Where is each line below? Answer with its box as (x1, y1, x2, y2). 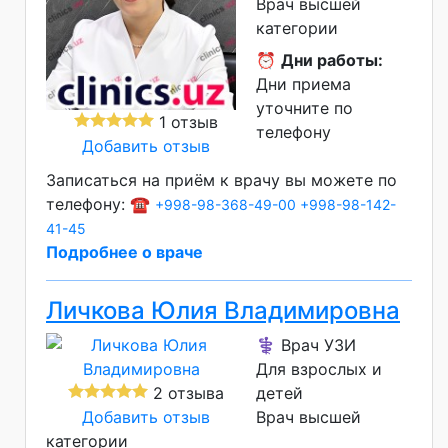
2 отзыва (148, 382, 224, 403)
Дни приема (256, 73, 351, 94)
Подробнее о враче (46, 241, 203, 262)
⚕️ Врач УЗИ (256, 334, 356, 355)
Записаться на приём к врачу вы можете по (46, 169, 397, 190)
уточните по (256, 97, 353, 118)
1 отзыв (154, 111, 218, 132)
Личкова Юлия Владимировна (46, 295, 400, 325)
